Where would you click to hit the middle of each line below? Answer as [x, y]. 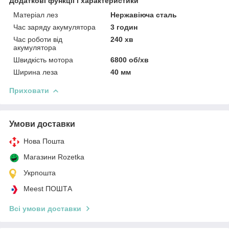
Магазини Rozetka [54, 157]
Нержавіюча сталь [144, 15]
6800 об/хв [130, 60]
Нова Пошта [44, 141]
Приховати [29, 90]
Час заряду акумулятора [54, 27]
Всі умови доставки [45, 208]
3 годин [124, 27]
